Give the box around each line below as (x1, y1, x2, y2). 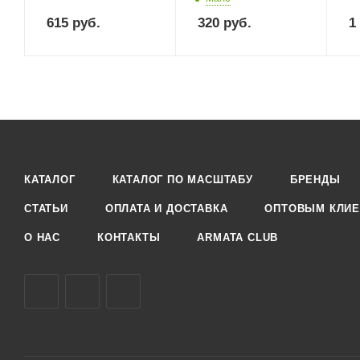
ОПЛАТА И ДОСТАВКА (104, 202, 228, 215)
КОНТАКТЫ (97, 231, 161, 243)
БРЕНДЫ (289, 174, 341, 186)
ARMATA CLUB (197, 231, 279, 243)
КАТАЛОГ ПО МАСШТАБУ (112, 174, 253, 186)
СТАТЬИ (24, 202, 68, 215)
